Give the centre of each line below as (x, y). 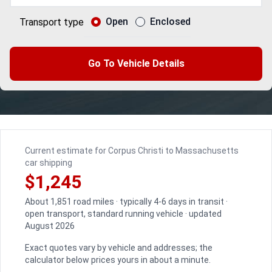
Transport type (52, 22)
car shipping (49, 163)
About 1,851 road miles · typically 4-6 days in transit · (126, 202)
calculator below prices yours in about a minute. (118, 260)
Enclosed (170, 22)
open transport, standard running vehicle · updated (123, 214)
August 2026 (50, 226)
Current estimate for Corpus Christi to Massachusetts (132, 151)
